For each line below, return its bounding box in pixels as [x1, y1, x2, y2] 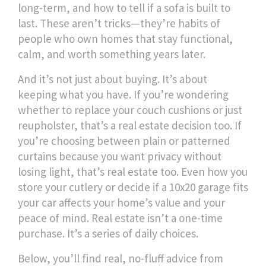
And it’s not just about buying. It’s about [18, 72, 207, 86]
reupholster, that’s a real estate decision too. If [18, 118, 242, 132]
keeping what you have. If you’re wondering [18, 87, 229, 102]
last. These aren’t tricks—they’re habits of [18, 16, 220, 30]
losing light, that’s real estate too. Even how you [18, 164, 248, 179]
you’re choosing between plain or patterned [18, 134, 230, 148]
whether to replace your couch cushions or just [18, 103, 242, 117]
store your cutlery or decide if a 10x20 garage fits [18, 180, 248, 194]
